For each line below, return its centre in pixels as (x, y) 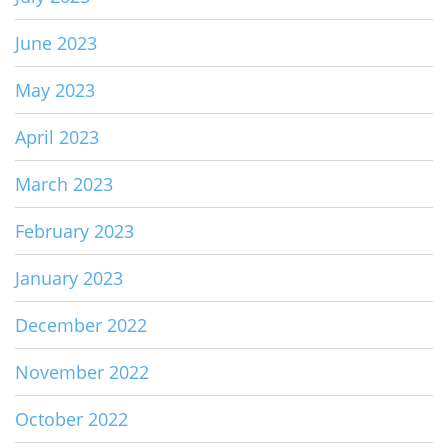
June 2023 (56, 43)
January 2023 (69, 278)
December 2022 (81, 325)
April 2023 (57, 137)
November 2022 (82, 372)
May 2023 (55, 90)
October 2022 (71, 419)
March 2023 (64, 184)
